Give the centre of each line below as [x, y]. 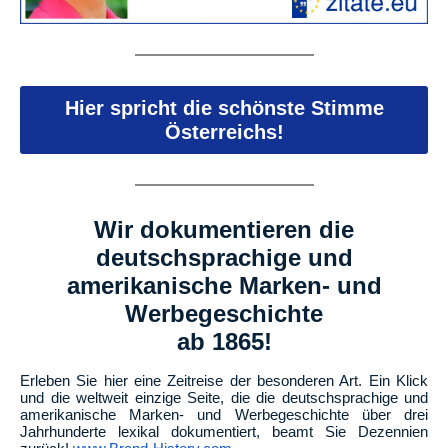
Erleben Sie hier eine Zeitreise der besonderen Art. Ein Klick [224, 380]
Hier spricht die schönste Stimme [224, 108]
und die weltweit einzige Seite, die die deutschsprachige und [224, 397]
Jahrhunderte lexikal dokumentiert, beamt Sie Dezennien [224, 431]
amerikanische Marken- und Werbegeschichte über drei [224, 414]
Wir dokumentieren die [224, 229]
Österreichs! [224, 132]
